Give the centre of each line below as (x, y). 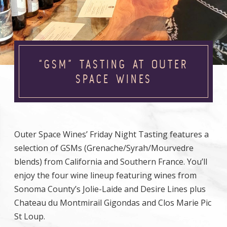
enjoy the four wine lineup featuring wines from (105, 175)
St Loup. (30, 216)
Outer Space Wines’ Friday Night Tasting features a (111, 134)
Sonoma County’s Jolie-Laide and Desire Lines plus (110, 189)
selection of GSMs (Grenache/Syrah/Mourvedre (104, 148)
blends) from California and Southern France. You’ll (111, 162)
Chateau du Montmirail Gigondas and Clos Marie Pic (113, 203)
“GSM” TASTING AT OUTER (113, 64)
